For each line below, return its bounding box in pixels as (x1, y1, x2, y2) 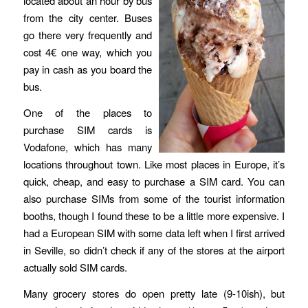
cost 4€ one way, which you (23, 45, 153, 60)
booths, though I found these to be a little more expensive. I (23, 208, 285, 223)
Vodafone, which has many (23, 140, 153, 155)
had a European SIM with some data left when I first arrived (23, 225, 285, 241)
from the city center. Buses (23, 10, 153, 25)
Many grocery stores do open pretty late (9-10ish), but (23, 285, 285, 300)
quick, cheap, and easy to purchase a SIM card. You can (23, 174, 285, 189)
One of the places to (23, 105, 153, 120)
